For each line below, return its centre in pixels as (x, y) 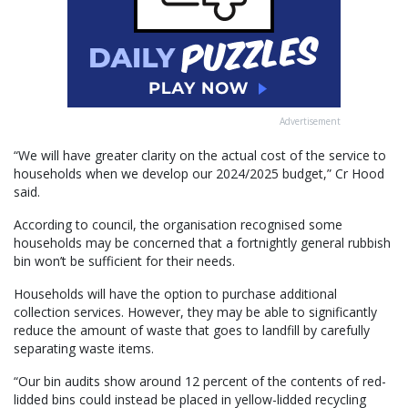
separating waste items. (84, 349)
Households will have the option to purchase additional (175, 294)
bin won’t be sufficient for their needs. (124, 261)
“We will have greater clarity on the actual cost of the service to (200, 156)
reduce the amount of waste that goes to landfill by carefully (192, 331)
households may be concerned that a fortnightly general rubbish (202, 243)
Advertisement (310, 122)
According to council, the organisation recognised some (178, 225)
